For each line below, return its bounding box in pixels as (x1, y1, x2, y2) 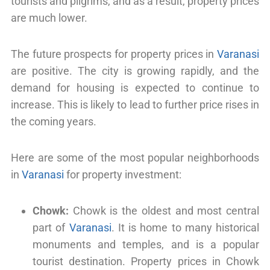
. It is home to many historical (111, 221, 259, 234)
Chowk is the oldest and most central (69, 204, 259, 217)
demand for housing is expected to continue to (11, 81, 259, 94)
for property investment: (64, 168, 181, 181)
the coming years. (11, 115, 96, 128)
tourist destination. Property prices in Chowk (33, 254, 259, 268)
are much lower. (11, 11, 87, 24)
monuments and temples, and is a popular (33, 237, 259, 251)
